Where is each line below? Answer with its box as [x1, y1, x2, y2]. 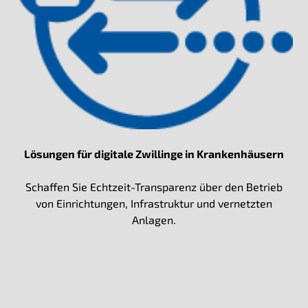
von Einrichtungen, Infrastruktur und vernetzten [36, 197, 272, 210]
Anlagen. [132, 213, 176, 227]
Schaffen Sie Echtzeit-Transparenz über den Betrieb [25, 180, 283, 194]
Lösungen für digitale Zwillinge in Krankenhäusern [24, 147, 284, 161]
